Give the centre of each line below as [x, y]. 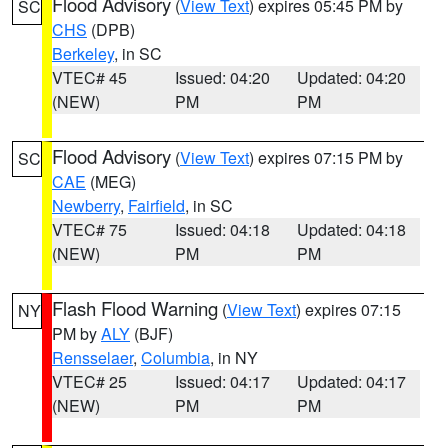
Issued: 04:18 [222, 229]
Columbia [175, 357]
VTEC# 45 [89, 77]
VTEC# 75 [89, 229]
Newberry [86, 205]
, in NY [234, 357]
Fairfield [156, 205]
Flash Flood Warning [135, 308]
